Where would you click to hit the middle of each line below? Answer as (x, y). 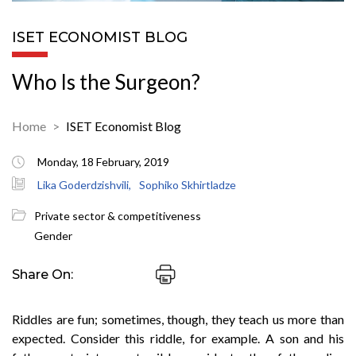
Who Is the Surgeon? (106, 82)
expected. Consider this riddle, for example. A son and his (178, 338)
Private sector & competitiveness (118, 216)
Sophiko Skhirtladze (188, 185)
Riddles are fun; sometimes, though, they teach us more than (178, 319)
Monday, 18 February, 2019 (103, 162)
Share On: (43, 275)
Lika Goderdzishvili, (84, 185)
